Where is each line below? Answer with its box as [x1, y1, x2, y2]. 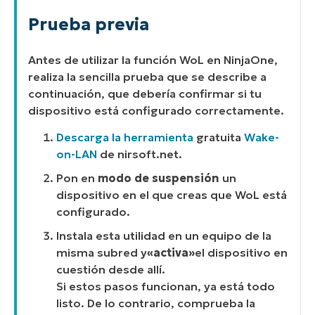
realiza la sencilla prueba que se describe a [28, 69, 266, 84]
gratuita [193, 130, 244, 145]
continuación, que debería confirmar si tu [28, 86, 262, 101]
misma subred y [56, 245, 147, 260]
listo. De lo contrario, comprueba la [56, 296, 255, 311]
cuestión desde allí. [56, 262, 165, 277]
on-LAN [56, 147, 97, 162]
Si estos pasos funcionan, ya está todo [56, 279, 275, 294]
